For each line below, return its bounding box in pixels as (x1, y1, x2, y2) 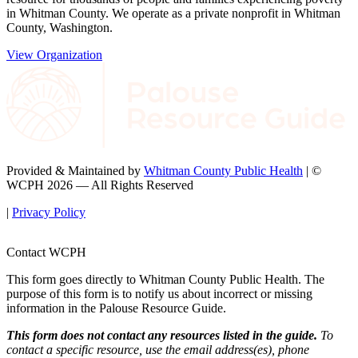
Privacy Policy (12, 205, 86, 220)
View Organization (6, 47, 102, 62)
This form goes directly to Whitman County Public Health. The (6, 272, 324, 287)
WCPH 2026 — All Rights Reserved (6, 178, 193, 193)
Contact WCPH (6, 245, 86, 260)
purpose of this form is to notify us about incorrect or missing (6, 287, 312, 301)
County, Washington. (6, 20, 113, 34)
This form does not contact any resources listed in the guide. (6, 328, 317, 343)
